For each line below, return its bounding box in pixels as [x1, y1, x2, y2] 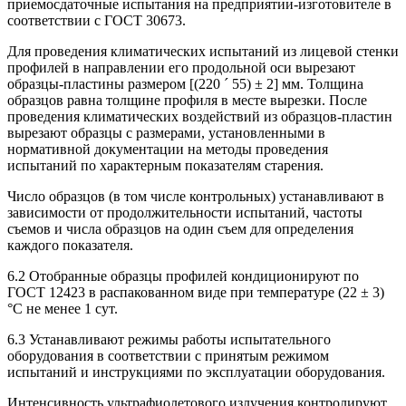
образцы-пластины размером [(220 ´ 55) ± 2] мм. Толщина [7, 76, 363, 92]
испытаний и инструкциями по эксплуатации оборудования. [7, 364, 385, 381]
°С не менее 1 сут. [7, 301, 118, 317]
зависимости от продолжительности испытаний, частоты [7, 205, 362, 221]
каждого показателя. [7, 237, 133, 254]
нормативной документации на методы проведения [7, 141, 328, 158]
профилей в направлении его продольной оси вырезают [7, 60, 355, 76]
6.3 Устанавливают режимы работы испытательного [7, 332, 331, 348]
